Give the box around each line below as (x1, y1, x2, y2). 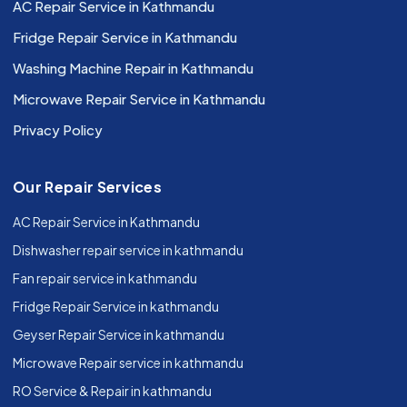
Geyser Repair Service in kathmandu (13, 325, 224, 342)
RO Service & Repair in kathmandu (13, 382, 212, 399)
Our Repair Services (13, 176, 163, 196)
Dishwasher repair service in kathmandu (13, 241, 243, 258)
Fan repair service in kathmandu (13, 269, 197, 286)
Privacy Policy (13, 120, 103, 138)
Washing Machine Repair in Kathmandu (13, 58, 253, 76)
